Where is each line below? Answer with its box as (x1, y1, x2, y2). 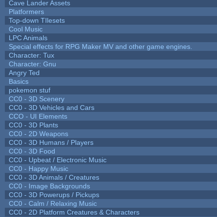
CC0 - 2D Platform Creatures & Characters (8, 208, 139, 216)
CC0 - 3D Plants (8, 121, 58, 129)
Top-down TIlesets (8, 16, 65, 24)
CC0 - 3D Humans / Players (8, 138, 93, 146)
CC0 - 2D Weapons (8, 129, 68, 138)
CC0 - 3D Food (8, 147, 55, 155)
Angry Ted (8, 68, 40, 77)
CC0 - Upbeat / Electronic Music (8, 155, 107, 164)
